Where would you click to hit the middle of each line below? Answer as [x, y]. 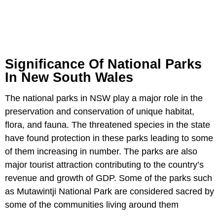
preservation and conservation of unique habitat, [100, 111]
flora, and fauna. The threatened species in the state [108, 125]
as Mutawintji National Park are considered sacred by [110, 191]
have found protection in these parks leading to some [109, 138]
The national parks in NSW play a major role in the [104, 98]
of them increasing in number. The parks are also [101, 151]
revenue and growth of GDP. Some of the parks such [109, 178]
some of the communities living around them [92, 205]
